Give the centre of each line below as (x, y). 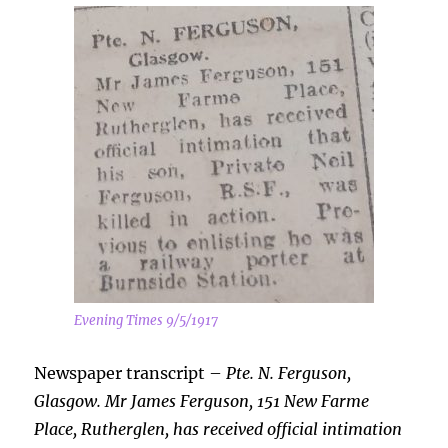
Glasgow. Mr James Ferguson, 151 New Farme (202, 401)
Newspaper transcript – (128, 373)
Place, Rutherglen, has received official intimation (218, 429)
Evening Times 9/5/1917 (146, 320)
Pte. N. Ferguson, (287, 373)
